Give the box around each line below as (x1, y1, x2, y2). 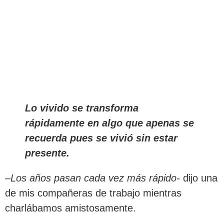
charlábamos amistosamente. (5, 202, 136, 213)
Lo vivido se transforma (25, 102, 138, 113)
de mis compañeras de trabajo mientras (5, 187, 181, 198)
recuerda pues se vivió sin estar (25, 132, 177, 143)
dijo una (180, 172, 217, 183)
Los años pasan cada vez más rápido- (10, 172, 180, 183)
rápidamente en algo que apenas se (25, 117, 194, 128)
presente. (25, 147, 69, 158)
